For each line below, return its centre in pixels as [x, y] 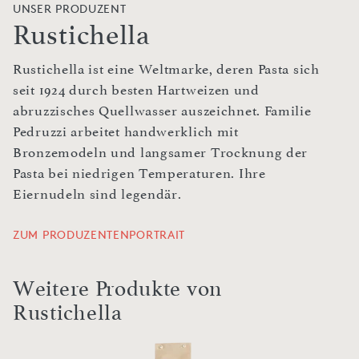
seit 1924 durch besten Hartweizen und [136, 90]
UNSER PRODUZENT [70, 9]
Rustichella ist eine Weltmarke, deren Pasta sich [166, 69]
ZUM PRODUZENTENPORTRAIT [99, 235]
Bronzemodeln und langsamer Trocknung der [161, 153]
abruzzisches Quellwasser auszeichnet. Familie [162, 111]
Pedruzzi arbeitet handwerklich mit [126, 132]
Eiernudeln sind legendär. [97, 194]
